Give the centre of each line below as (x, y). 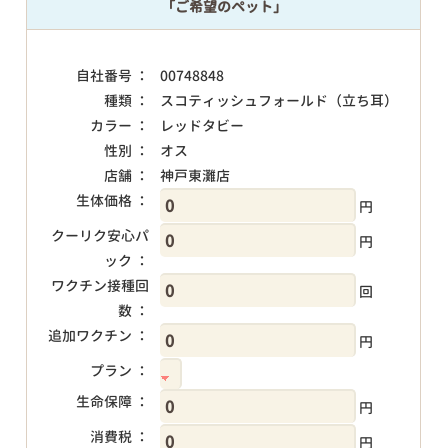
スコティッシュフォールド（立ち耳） (279, 100)
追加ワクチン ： (98, 335)
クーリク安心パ (99, 235)
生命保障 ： (112, 401)
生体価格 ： (112, 200)
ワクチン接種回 (99, 285)
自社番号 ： (112, 75)
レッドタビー (202, 125)
